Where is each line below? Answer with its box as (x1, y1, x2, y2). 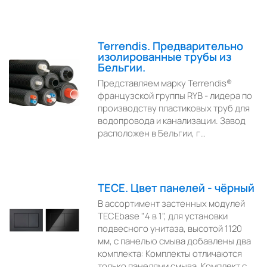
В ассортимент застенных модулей (98, 197, 246, 210)
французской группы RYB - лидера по (98, 89, 253, 102)
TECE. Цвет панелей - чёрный (98, 179, 255, 195)
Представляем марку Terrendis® (98, 76, 232, 89)
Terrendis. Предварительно (98, 38, 244, 54)
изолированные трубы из (98, 48, 232, 64)
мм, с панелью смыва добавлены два (98, 235, 252, 248)
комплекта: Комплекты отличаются (98, 247, 243, 260)
